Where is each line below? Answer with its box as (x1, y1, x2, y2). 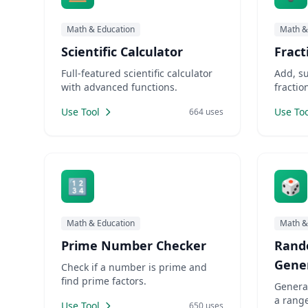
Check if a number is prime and (61, 261, 207, 274)
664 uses (189, 106, 223, 118)
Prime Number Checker (61, 237, 206, 254)
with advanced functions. (61, 80, 177, 93)
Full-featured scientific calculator (61, 67, 212, 80)
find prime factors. (61, 274, 146, 287)
